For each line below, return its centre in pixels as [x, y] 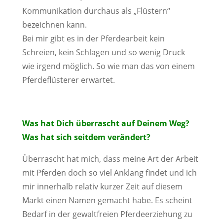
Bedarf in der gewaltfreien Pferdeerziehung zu [107, 214]
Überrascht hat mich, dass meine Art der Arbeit [110, 159]
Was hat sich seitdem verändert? [86, 137]
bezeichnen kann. [54, 25]
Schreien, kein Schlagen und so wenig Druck [103, 52]
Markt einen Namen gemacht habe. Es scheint [107, 200]
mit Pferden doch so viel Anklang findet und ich [109, 173]
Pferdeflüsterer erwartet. [68, 80]
